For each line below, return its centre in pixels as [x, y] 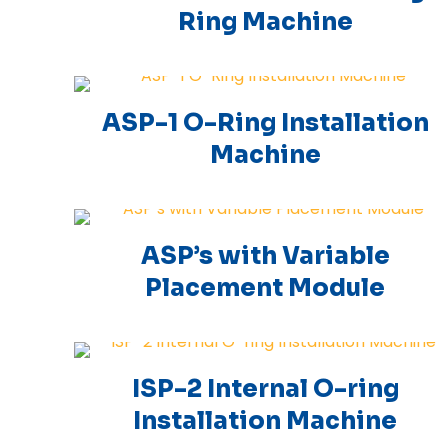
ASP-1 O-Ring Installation [265, 123]
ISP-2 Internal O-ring [265, 389]
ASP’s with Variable [265, 256]
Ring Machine [265, 22]
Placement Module [265, 288]
